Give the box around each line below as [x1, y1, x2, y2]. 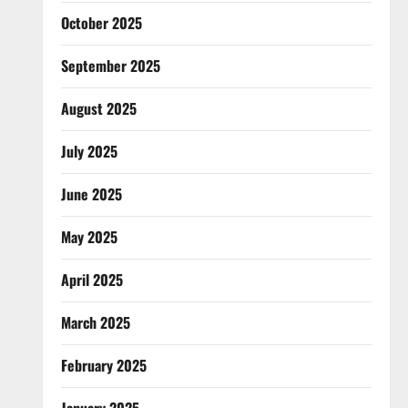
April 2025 [60, 268, 123, 291]
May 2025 [60, 225, 117, 248]
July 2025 [60, 139, 117, 162]
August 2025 [60, 97, 137, 119]
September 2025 [60, 54, 160, 76]
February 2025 [60, 353, 147, 376]
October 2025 [60, 11, 142, 34]
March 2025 [60, 311, 130, 333]
